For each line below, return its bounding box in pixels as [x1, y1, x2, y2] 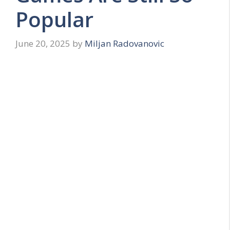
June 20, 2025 [15, 37, 70, 50]
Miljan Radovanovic [85, 37, 164, 50]
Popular [15, 5, 93, 33]
